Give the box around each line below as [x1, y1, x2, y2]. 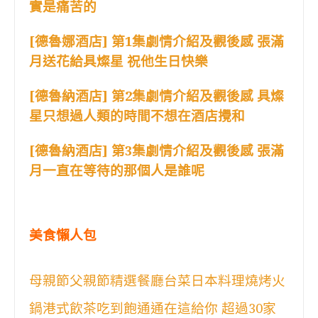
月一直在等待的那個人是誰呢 [29, 163, 204, 178]
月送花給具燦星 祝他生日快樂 [29, 53, 208, 69]
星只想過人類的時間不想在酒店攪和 [29, 108, 245, 124]
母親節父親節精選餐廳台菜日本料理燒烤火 [29, 273, 285, 288]
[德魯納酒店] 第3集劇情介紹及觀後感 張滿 [29, 143, 284, 158]
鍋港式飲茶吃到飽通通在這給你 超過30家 [29, 300, 276, 316]
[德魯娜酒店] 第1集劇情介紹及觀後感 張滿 [29, 33, 284, 49]
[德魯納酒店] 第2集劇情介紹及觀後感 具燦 [29, 88, 284, 104]
